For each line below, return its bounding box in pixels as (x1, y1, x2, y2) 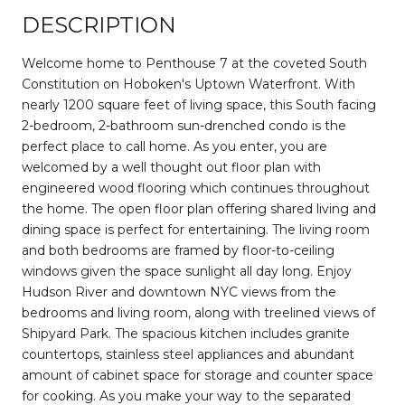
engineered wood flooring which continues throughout (22, 179, 370, 196)
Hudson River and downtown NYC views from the (22, 283, 336, 300)
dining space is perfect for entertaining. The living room (22, 221, 370, 238)
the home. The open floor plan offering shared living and (22, 200, 376, 217)
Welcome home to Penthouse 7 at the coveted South (22, 54, 367, 71)
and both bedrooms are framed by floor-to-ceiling (22, 241, 334, 259)
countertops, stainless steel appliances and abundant (22, 345, 354, 363)
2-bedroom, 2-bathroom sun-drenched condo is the (22, 117, 346, 134)
